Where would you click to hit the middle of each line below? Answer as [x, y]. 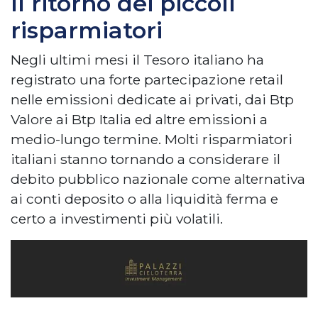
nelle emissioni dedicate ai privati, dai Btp [152, 99]
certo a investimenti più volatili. [117, 219]
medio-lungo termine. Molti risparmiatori [152, 139]
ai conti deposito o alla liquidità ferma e [144, 199]
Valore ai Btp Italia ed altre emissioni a [139, 119]
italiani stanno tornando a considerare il [146, 159]
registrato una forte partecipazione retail [147, 79]
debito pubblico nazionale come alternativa [158, 179]
